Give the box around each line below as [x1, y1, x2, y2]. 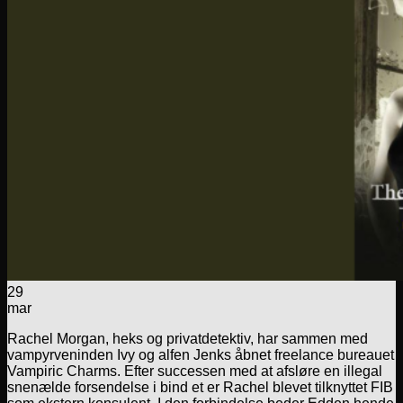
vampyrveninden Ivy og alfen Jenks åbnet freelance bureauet [7, 346, 394, 363]
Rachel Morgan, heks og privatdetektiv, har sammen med [7, 330, 368, 346]
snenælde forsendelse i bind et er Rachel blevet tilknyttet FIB [7, 379, 393, 395]
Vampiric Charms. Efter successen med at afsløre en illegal [7, 363, 382, 379]
